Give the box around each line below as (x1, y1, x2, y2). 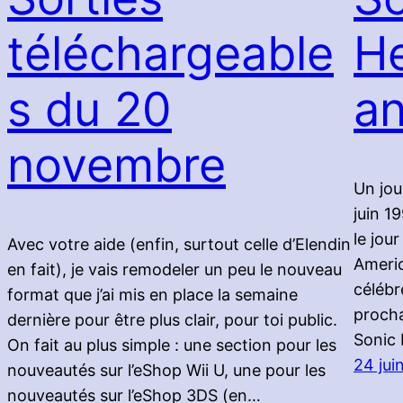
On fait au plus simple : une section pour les (7, 336, 336, 355)
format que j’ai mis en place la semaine (7, 285, 298, 305)
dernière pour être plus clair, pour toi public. (7, 310, 337, 330)
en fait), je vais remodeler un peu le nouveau (7, 260, 342, 280)
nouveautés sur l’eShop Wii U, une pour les (7, 361, 326, 381)
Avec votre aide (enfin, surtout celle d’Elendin (7, 235, 351, 255)
